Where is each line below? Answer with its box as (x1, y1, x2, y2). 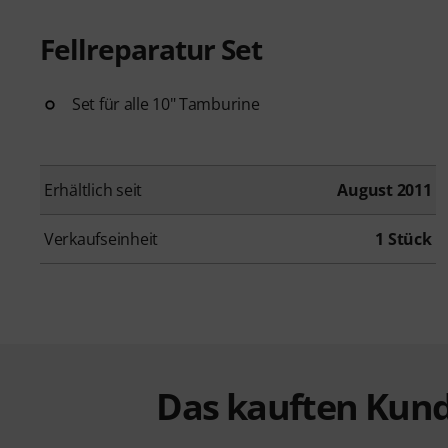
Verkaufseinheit (44, 228, 159, 250)
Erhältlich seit (44, 179, 143, 201)
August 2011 (337, 179, 432, 201)
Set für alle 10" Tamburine (72, 93, 260, 115)
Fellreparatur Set (40, 30, 262, 68)
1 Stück (375, 228, 432, 250)
